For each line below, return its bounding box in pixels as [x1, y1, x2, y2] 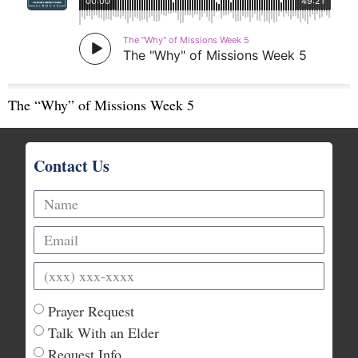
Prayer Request [48, 301, 135, 321]
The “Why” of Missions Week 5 [8, 95, 194, 115]
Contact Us [34, 154, 110, 178]
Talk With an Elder [48, 323, 160, 343]
